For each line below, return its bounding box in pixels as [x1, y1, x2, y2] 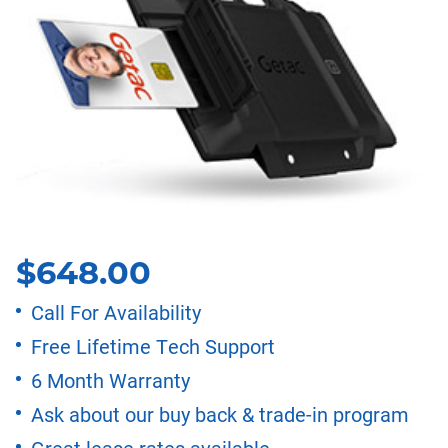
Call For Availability [31, 298, 201, 325]
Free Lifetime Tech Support [31, 332, 275, 359]
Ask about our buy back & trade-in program [31, 400, 409, 427]
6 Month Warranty [31, 366, 190, 393]
